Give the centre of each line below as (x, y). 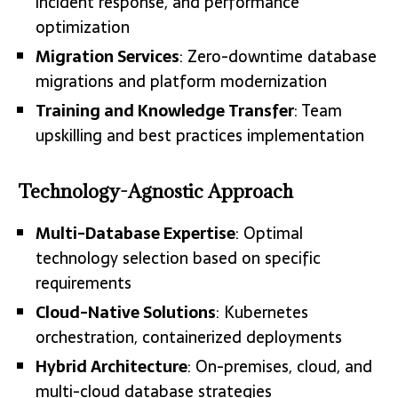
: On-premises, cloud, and (280, 366)
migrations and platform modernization (181, 81)
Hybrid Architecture (111, 366)
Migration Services (107, 56)
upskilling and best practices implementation (200, 135)
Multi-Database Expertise (135, 233)
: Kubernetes (262, 312)
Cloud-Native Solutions (126, 312)
